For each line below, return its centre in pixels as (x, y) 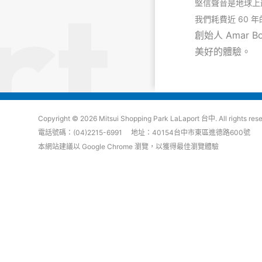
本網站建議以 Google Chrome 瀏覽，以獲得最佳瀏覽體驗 (128, 147)
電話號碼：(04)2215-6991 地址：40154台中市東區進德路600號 (144, 133)
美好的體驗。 (223, 52)
